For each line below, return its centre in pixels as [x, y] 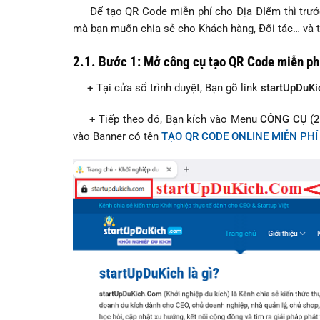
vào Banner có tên [117, 137]
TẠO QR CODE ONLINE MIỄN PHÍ [240, 137]
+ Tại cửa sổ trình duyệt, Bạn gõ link [167, 88]
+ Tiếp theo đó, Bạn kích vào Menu [167, 120]
